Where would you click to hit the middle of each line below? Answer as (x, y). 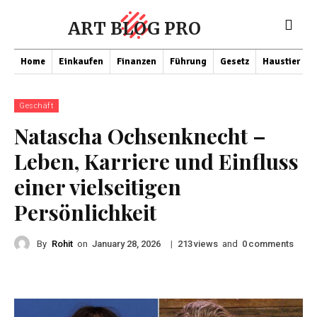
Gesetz (235, 62)
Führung (188, 62)
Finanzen (137, 62)
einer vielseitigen (98, 187)
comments (271, 243)
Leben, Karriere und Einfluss (156, 161)
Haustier (281, 62)
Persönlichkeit (85, 212)
